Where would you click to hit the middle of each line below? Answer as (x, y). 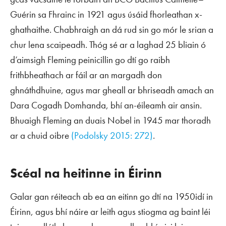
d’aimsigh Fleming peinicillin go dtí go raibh (90, 60)
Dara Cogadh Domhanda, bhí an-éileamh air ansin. (106, 105)
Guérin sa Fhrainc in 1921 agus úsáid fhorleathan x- (106, 14)
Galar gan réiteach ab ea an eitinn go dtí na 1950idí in (111, 196)
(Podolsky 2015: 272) (112, 135)
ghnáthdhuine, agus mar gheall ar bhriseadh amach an (112, 90)
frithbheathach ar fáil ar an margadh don (86, 75)
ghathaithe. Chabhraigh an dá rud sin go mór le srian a (112, 30)
